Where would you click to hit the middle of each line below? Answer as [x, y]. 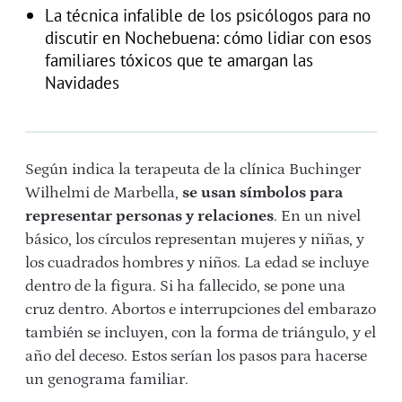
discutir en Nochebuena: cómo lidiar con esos [208, 38]
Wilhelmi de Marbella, [102, 193]
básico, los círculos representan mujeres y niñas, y [195, 240]
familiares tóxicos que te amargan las [179, 60]
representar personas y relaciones [149, 217]
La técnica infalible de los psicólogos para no [207, 15]
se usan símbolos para [261, 193]
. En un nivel [317, 217]
